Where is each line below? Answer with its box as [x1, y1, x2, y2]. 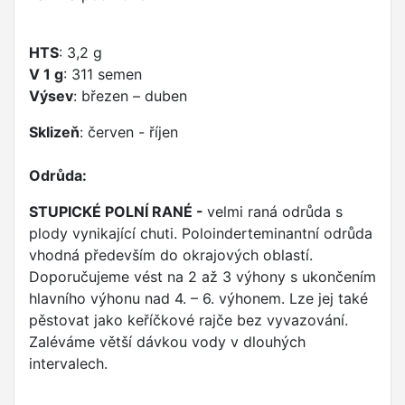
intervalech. [29, 354, 108, 373]
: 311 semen [63, 65, 142, 84]
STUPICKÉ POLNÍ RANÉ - [29, 202, 207, 221]
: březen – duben [73, 87, 187, 106]
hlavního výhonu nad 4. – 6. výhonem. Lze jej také [29, 289, 368, 308]
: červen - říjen [80, 123, 178, 142]
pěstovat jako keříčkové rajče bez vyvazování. [29, 311, 348, 330]
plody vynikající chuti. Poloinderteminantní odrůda [29, 224, 372, 243]
